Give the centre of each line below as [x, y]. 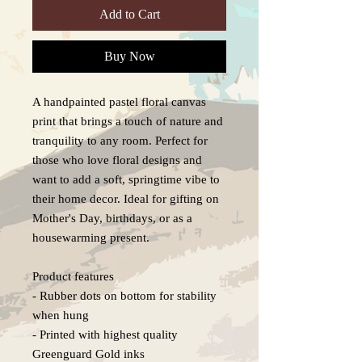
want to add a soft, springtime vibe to [126, 180]
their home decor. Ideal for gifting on [126, 199]
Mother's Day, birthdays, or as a [112, 219]
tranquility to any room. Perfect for [120, 141]
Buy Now [129, 57]
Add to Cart [129, 15]
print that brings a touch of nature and [128, 122]
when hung [61, 316]
